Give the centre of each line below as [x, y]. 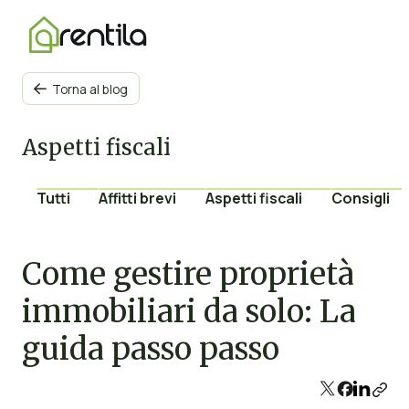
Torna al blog [89, 89]
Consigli [360, 198]
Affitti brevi [138, 198]
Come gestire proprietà [188, 274]
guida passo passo [150, 349]
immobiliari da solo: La [189, 312]
